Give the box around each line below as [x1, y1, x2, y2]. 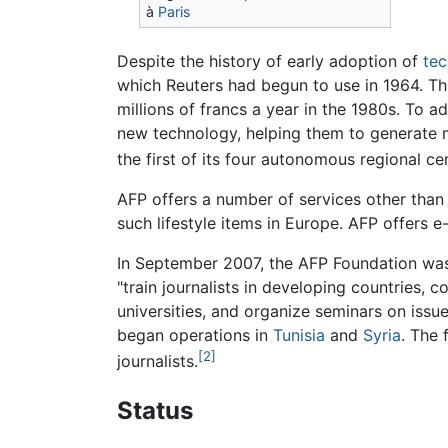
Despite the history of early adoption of [117, 50, 423, 71]
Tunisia [273, 324, 325, 345]
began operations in [117, 324, 273, 345]
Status [117, 396, 193, 426]
